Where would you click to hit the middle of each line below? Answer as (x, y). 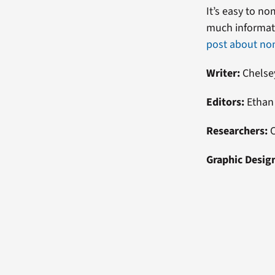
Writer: (223, 73)
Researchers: (238, 131)
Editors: (226, 102)
